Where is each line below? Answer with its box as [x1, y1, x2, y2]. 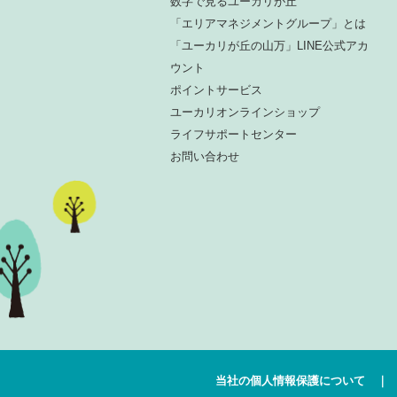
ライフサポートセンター [170, 127, 297, 141]
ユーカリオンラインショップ [170, 105, 320, 119]
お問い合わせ [170, 149, 239, 163]
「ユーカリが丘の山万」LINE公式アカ [170, 38, 369, 52]
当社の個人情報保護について [215, 374, 365, 388]
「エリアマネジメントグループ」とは [170, 16, 366, 30]
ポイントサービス [170, 82, 262, 97]
